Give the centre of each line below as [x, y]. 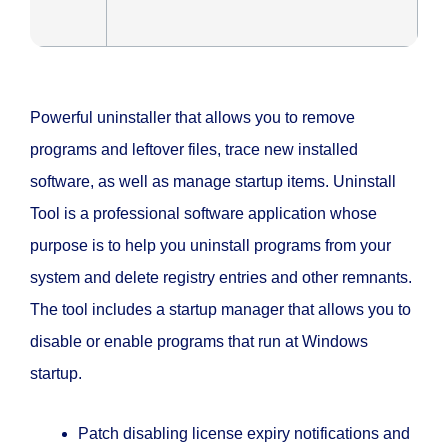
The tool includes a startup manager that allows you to [220, 310]
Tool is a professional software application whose [203, 214]
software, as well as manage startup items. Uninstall [213, 182]
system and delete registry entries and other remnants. [221, 278]
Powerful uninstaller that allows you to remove [192, 118]
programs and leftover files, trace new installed [194, 150]
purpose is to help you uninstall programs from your [210, 246]
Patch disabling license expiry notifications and [244, 434]
